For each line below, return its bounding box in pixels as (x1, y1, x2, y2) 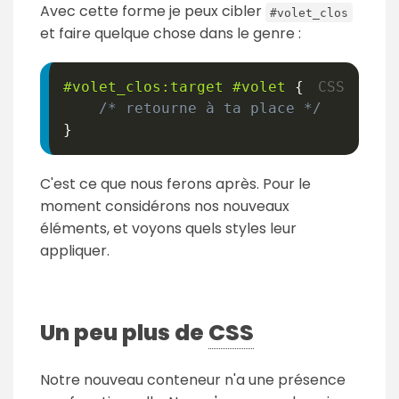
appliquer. (40, 240, 110, 262)
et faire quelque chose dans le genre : (40, 23, 301, 45)
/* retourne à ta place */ (99, 100, 322, 118)
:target (161, 78, 224, 96)
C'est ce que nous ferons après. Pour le (40, 174, 311, 195)
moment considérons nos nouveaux (40, 196, 289, 217)
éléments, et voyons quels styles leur (40, 218, 297, 240)
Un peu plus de (40, 317, 208, 349)
